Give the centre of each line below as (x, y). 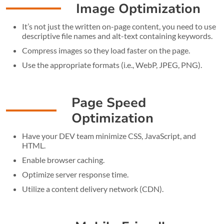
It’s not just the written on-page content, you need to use (119, 26)
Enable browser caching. (63, 159)
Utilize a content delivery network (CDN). (93, 188)
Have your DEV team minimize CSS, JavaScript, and (109, 135)
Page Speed (108, 102)
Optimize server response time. (75, 174)
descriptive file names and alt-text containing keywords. (117, 35)
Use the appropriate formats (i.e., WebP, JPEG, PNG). (112, 64)
